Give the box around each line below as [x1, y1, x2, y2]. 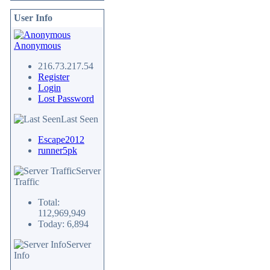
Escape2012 [38, 134, 84, 145]
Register [38, 72, 69, 82]
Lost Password [38, 93, 94, 104]
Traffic [14, 177, 39, 187]
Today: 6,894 [38, 219, 89, 229]
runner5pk [38, 145, 77, 155]
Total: [38, 197, 60, 207]
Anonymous [14, 40, 61, 51]
